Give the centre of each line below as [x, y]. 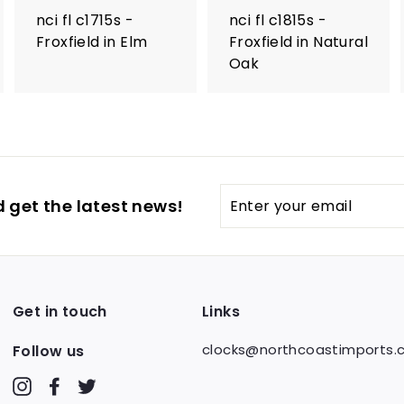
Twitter [122, 386]
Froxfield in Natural [298, 42]
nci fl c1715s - [85, 20]
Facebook [99, 386]
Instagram [68, 386]
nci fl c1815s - [278, 20]
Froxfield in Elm [92, 42]
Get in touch [60, 312]
